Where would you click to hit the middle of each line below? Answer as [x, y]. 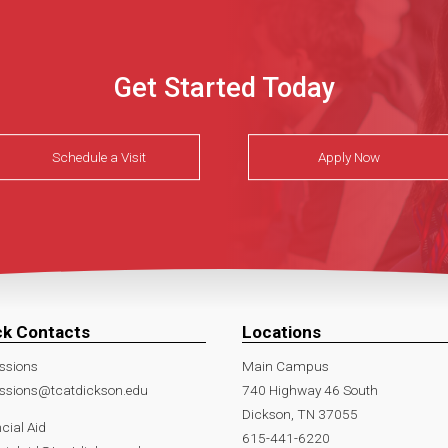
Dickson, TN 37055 [300, 413]
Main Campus [285, 365]
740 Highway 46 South [310, 389]
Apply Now [349, 157]
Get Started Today [224, 87]
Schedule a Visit [99, 157]
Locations [281, 332]
